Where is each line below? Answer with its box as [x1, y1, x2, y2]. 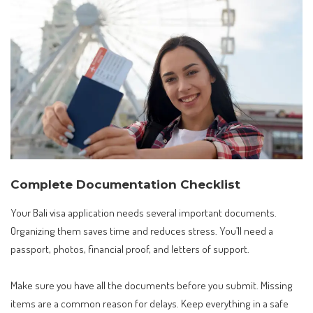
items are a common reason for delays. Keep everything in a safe [10, 296, 289, 310]
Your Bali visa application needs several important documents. [10, 205, 277, 220]
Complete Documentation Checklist [10, 177, 240, 192]
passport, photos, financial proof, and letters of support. [10, 242, 249, 256]
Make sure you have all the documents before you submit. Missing [10, 277, 293, 292]
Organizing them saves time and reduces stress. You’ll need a [10, 224, 273, 238]
